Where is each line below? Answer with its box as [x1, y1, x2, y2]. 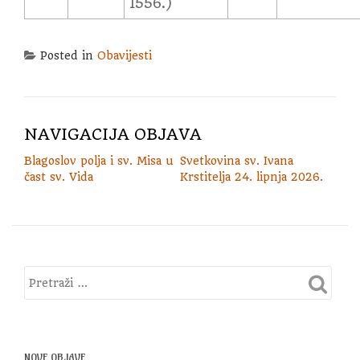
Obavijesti [97, 49, 152, 62]
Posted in [40, 49, 97, 62]
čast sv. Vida [24, 170, 93, 183]
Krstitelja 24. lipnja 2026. [180, 170, 323, 183]
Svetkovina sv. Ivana [180, 154, 293, 167]
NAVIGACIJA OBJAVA [24, 125, 202, 144]
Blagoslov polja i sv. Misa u [24, 154, 174, 167]
